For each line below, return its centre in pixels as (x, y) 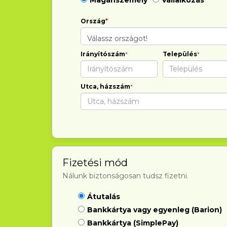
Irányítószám (103, 54)
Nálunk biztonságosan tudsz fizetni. (125, 176)
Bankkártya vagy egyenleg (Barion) (154, 210)
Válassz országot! (117, 39)
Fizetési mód (95, 163)
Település (180, 54)
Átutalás (103, 197)
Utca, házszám (105, 86)
